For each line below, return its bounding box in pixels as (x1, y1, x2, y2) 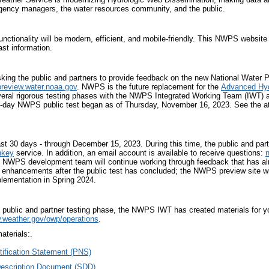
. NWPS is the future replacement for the (77, 82, 221, 91)
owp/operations (46, 214, 98, 223)
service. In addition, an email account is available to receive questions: (14, 148, 265, 157)
